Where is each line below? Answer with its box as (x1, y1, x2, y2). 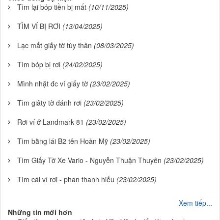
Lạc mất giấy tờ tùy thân (17, 40, 92, 50)
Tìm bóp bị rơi (17, 59, 60, 69)
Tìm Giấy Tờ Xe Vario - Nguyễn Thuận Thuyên (17, 155, 162, 165)
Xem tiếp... (179, 198, 212, 208)
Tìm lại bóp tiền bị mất (17, 2, 86, 12)
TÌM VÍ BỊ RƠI (17, 21, 60, 31)
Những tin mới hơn (8, 207, 72, 217)
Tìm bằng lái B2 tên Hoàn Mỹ (17, 136, 108, 146)
